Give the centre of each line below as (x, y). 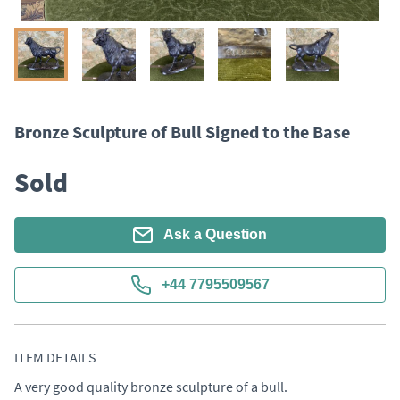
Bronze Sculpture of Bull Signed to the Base (182, 132)
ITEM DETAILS (55, 357)
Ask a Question (215, 234)
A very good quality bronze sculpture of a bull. (152, 387)
